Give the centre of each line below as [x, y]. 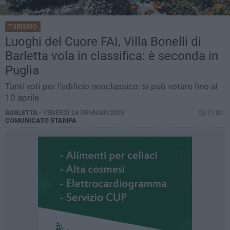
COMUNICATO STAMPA [41, 121]
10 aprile [22, 98]
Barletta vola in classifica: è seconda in [112, 56]
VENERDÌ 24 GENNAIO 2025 [84, 113]
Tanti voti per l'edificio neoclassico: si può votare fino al [111, 87]
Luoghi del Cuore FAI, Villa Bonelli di [103, 42]
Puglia [22, 71]
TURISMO [23, 27]
